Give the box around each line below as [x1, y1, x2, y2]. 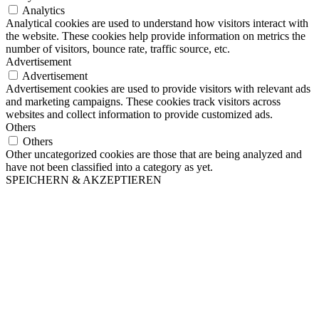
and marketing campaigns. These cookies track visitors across [6, 95, 281, 108]
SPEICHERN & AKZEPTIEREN [6, 173, 162, 186]
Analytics [22, 4, 65, 16]
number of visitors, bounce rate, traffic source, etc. [6, 42, 230, 55]
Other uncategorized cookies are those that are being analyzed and [6, 147, 302, 160]
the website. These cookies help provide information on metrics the [6, 29, 305, 42]
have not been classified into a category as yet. [6, 160, 213, 173]
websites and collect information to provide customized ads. [6, 108, 273, 120]
